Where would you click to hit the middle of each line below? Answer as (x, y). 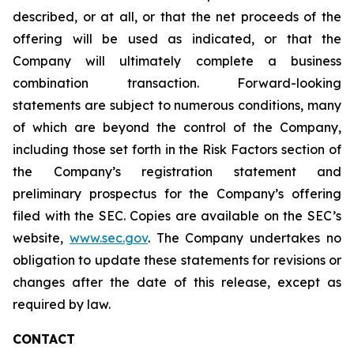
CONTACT (44, 339)
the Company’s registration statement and (177, 171)
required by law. (62, 304)
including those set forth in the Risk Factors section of (177, 149)
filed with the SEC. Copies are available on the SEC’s (177, 216)
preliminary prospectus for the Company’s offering (177, 194)
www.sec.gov (108, 238)
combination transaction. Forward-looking (177, 83)
